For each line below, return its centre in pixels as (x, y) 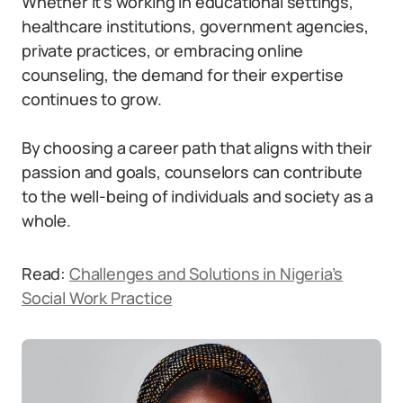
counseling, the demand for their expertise (183, 75)
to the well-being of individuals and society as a (198, 196)
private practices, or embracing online (163, 50)
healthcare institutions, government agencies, (195, 26)
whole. (46, 220)
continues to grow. (92, 99)
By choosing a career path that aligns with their (197, 148)
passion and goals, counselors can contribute (193, 172)
